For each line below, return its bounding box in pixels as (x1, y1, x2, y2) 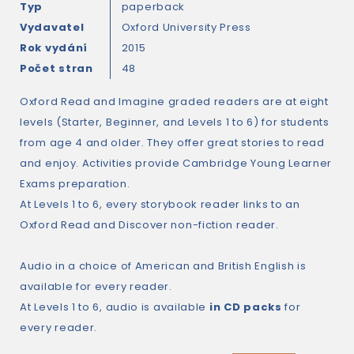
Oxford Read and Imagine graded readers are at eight (20, 94, 329, 109)
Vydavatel (20, 20, 85, 35)
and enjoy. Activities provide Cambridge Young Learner (20, 156, 333, 171)
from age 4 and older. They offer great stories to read (20, 135, 325, 150)
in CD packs (209, 299, 282, 314)
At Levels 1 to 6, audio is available (20, 299, 209, 314)
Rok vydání (20, 40, 88, 55)
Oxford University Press (121, 20, 251, 35)
